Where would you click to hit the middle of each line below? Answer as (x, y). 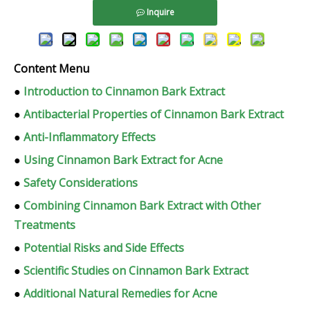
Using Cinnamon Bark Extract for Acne (123, 160)
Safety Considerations (81, 183)
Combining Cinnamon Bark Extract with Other (142, 206)
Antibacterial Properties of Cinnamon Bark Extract (154, 115)
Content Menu (52, 69)
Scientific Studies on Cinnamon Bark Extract (136, 271)
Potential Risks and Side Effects (104, 248)
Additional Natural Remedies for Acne (120, 294)
